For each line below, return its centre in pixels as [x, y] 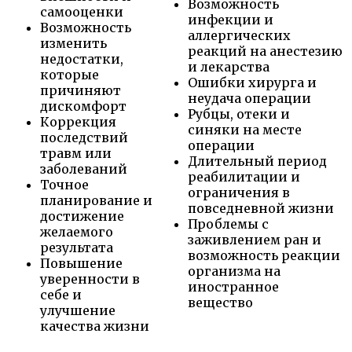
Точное [64, 185]
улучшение [78, 311]
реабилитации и [244, 177]
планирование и [96, 201]
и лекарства [229, 67]
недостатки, [82, 59]
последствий [84, 138]
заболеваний [84, 169]
